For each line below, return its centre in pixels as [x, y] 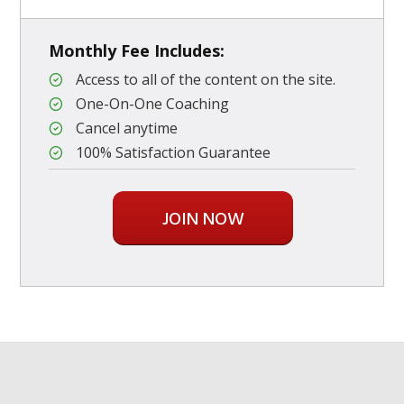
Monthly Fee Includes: [137, 51]
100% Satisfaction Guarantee [173, 153]
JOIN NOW [203, 220]
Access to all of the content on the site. [206, 80]
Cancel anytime [127, 129]
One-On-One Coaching [152, 104]
